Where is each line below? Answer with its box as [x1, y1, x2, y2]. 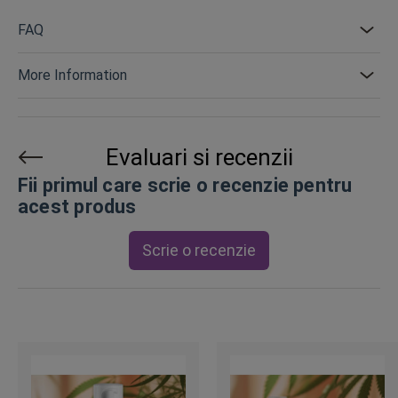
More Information [18, 67, 127, 84]
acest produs [18, 195, 137, 218]
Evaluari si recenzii [105, 144, 293, 171]
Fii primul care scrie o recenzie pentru [18, 174, 353, 196]
